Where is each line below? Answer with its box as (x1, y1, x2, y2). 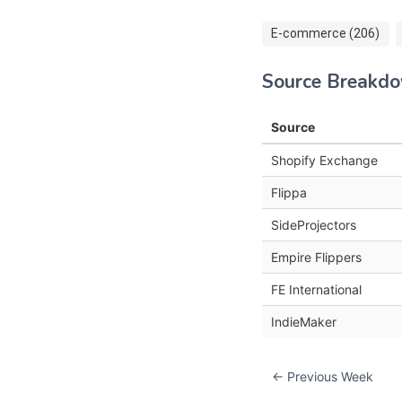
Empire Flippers (271, 249, 362, 265)
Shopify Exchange (271, 152, 378, 168)
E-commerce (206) (271, 26, 380, 41)
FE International (271, 281, 362, 297)
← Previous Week (272, 368, 373, 384)
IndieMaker (271, 313, 336, 329)
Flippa (271, 184, 307, 200)
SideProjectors (271, 216, 356, 232)
